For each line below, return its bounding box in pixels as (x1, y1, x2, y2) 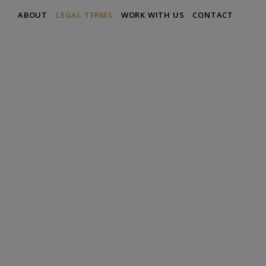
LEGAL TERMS (56, 9, 113, 20)
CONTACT (192, 9, 234, 20)
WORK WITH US (121, 9, 185, 20)
